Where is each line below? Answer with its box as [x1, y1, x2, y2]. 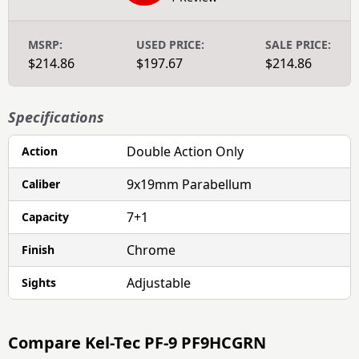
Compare [8, 332, 81, 353]
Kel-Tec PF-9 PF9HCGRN [81, 332, 266, 353]
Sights [22, 275, 56, 290]
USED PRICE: [135, 37, 204, 52]
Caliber [22, 176, 60, 192]
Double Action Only [127, 143, 244, 160]
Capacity [22, 209, 69, 224]
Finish [22, 242, 54, 257]
